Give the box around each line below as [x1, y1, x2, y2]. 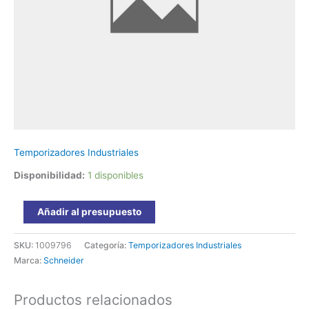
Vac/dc [13, 17, 44, 29]
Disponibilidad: [14, 170, 85, 181]
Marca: [14, 255, 43, 266]
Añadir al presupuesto [37, 206, 141, 217]
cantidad [13, 69, 52, 81]
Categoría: [84, 239, 128, 250]
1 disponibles [88, 170, 143, 181]
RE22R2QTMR [13, 34, 75, 46]
